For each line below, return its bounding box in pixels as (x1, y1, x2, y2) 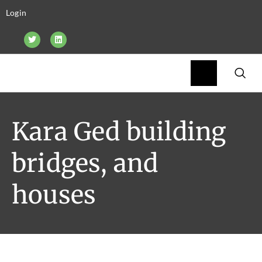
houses (12, 180, 96, 210)
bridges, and (12, 148, 158, 178)
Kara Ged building (12, 116, 226, 147)
